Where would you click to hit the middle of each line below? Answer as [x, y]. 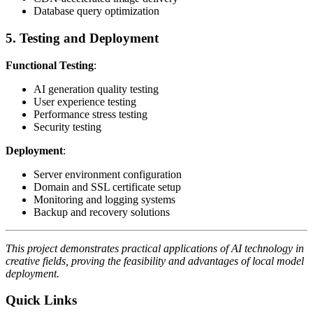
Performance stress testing [90, 114]
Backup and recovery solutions [102, 212]
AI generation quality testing [96, 89]
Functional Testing [50, 65]
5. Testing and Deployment [82, 38]
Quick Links [41, 300]
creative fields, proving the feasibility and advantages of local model [155, 261]
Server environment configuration [108, 174]
